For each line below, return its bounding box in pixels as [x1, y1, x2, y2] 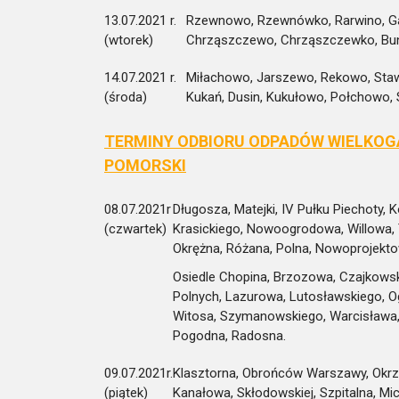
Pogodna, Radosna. [173, 327, 286, 344]
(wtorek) [104, 31, 153, 48]
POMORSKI [104, 155, 186, 175]
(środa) [104, 88, 147, 105]
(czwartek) [104, 220, 167, 237]
